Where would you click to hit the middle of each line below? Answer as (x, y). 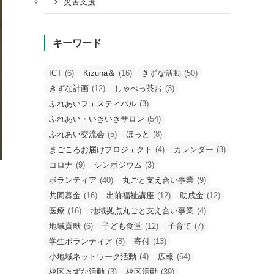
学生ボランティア (81, 241)
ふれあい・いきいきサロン (97, 119)
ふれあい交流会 (77, 134)
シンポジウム (118, 165)
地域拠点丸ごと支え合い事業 (142, 210)
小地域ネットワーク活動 (93, 256)
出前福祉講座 (130, 195)
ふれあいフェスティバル (93, 103)
